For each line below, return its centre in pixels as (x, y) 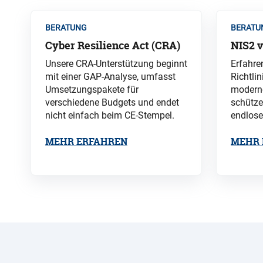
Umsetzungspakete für (92, 90)
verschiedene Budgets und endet (112, 103)
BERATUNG (66, 28)
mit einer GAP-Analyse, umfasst (110, 77)
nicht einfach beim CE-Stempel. (111, 116)
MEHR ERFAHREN (86, 142)
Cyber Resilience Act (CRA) (113, 46)
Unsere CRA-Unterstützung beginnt (116, 64)
